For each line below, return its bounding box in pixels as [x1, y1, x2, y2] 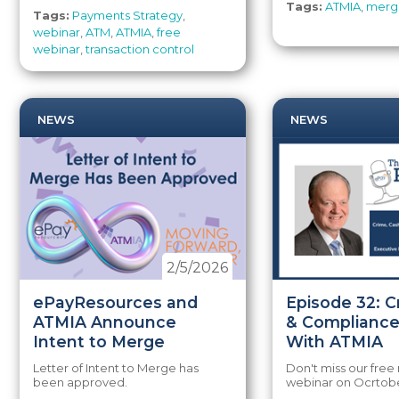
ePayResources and [33, 293, 199, 312]
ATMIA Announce [33, 313, 177, 331]
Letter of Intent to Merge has [33, 361, 199, 375]
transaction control [85, 42, 195, 56]
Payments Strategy [72, 8, 183, 22]
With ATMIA [286, 332, 384, 351]
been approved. [33, 375, 128, 389]
